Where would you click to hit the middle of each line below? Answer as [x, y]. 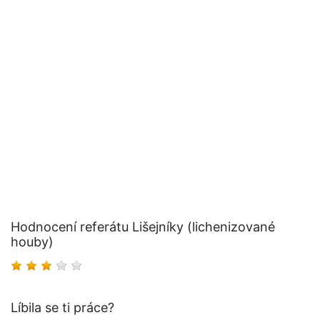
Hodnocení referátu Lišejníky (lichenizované [143, 227]
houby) [32, 242]
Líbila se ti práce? [62, 308]
